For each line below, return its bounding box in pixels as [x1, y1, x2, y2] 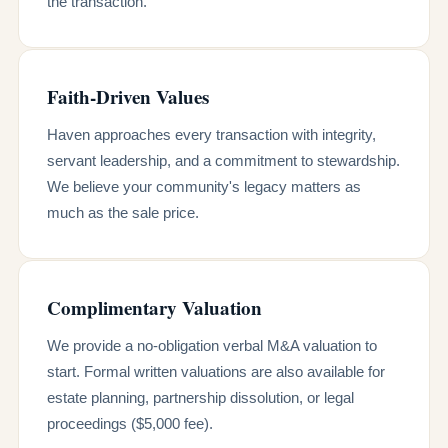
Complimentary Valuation [47, 294, 262, 321]
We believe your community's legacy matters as [47, 178, 361, 195]
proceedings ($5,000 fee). [47, 415, 213, 432]
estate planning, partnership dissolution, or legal [47, 389, 354, 406]
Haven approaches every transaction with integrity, [47, 126, 376, 143]
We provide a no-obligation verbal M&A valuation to [47, 337, 377, 354]
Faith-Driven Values [47, 83, 209, 110]
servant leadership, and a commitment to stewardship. [47, 152, 400, 169]
